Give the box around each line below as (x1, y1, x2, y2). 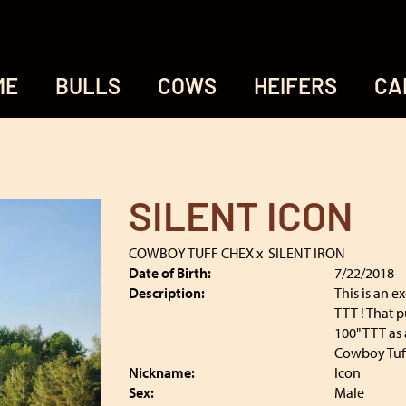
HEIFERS (254, 78, 337, 100)
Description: (128, 284, 205, 302)
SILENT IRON (267, 244, 345, 262)
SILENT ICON (128, 201, 353, 241)
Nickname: (128, 363, 195, 382)
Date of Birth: (128, 264, 211, 282)
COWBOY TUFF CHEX (128, 244, 254, 262)
